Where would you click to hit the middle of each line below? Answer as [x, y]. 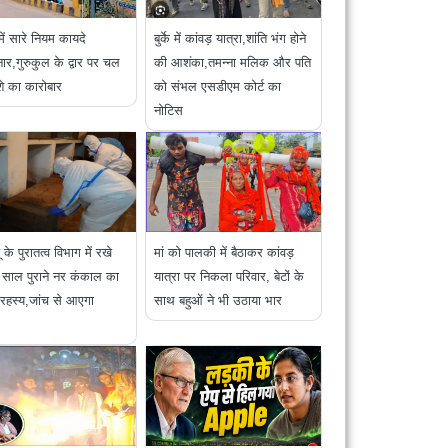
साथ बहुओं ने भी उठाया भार [218, 301]
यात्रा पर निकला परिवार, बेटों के [229, 277]
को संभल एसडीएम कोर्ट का [218, 87]
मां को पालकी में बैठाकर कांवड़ [224, 253]
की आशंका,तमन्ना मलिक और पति [233, 63]
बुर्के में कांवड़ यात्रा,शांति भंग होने [230, 39]
